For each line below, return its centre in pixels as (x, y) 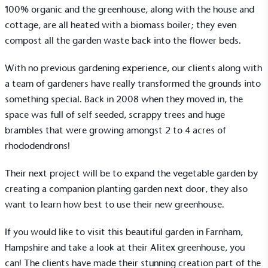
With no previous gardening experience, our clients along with (133, 68)
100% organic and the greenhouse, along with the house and (130, 9)
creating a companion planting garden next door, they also (126, 188)
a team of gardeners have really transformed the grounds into (133, 83)
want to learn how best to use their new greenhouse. (115, 204)
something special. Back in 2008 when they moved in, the (124, 99)
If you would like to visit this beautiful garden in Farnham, (124, 232)
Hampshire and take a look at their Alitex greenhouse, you (125, 247)
